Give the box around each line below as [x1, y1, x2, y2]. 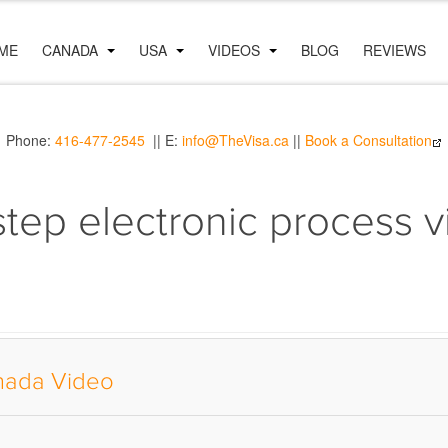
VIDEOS [208, 40, 264, 60]
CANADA [42, 40, 102, 60]
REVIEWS [363, 40, 426, 60]
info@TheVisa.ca [182, 130, 289, 150]
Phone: [6, 130, 55, 150]
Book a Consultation [305, 130, 432, 150]
